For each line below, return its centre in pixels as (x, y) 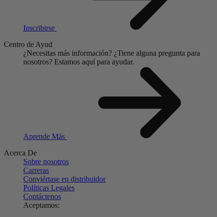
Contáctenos (42, 197)
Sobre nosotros (46, 162)
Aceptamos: (41, 205)
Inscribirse (40, 28)
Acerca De (20, 153)
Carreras (36, 170)
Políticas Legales (49, 188)
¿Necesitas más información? (68, 53)
